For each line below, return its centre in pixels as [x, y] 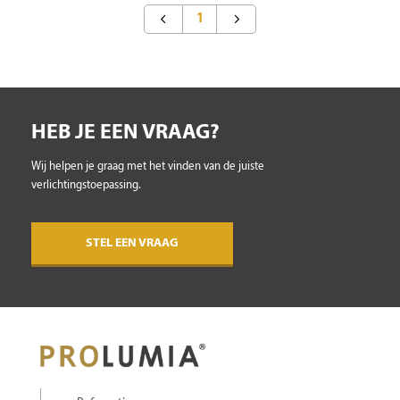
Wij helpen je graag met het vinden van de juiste [148, 167]
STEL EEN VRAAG [132, 243]
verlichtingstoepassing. [86, 186]
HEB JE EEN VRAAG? [125, 133]
